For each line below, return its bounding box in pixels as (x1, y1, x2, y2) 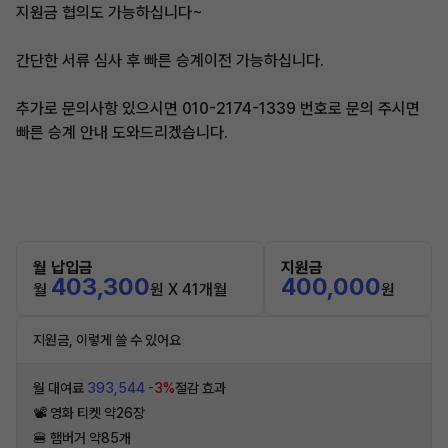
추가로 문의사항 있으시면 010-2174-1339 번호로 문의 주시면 (16, 99, 420, 118)
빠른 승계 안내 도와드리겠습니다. (16, 123, 228, 142)
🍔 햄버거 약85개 (33, 430, 131, 446)
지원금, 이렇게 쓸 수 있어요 (33, 332, 181, 348)
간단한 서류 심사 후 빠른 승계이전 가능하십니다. (16, 51, 324, 70)
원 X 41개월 (150, 280, 227, 299)
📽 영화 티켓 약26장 (33, 405, 145, 421)
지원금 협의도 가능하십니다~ (16, 3, 203, 22)
